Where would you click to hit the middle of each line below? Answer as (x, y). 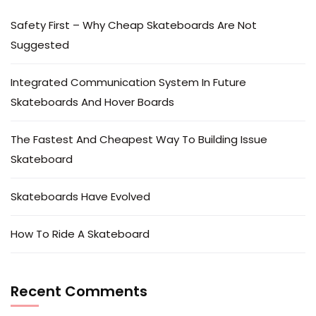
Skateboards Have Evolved (80, 196)
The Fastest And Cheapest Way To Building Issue (139, 139)
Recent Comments (79, 291)
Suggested (40, 44)
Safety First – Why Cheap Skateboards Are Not (134, 25)
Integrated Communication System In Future (128, 82)
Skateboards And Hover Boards (92, 102)
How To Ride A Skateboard (80, 233)
